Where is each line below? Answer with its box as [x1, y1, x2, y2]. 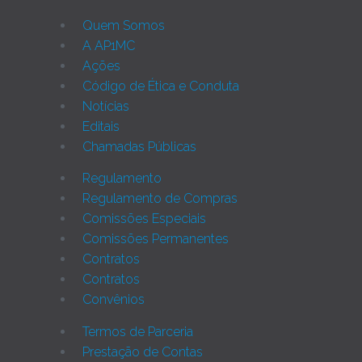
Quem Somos [82, 17, 165, 33]
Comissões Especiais [82, 211, 206, 227]
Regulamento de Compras [82, 191, 238, 207]
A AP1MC [82, 37, 135, 53]
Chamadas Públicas [82, 138, 196, 154]
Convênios [82, 292, 145, 308]
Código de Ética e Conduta [82, 78, 239, 94]
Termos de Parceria [82, 323, 193, 339]
